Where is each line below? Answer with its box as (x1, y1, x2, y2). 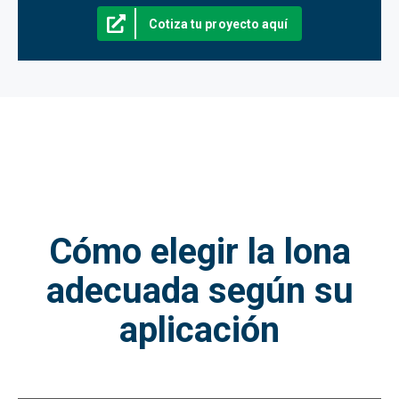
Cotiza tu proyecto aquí (148, 16, 289, 31)
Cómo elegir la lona (48, 230, 351, 273)
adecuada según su (45, 269, 354, 312)
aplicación (119, 308, 280, 351)
